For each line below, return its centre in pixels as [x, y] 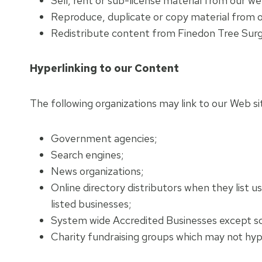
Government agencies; [104, 138]
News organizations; [97, 171]
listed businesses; [91, 204]
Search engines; [87, 155]
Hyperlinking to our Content [104, 68]
